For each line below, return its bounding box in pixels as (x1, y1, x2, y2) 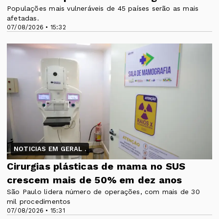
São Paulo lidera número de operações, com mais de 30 (7, 187, 200, 196)
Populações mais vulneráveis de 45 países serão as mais (7, 4, 199, 13)
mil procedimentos (7, 197, 71, 205)
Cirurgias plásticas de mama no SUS (7, 160, 186, 172)
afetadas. (7, 14, 39, 22)
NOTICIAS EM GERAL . (14, 145, 86, 153)
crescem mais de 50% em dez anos (7, 174, 182, 186)
